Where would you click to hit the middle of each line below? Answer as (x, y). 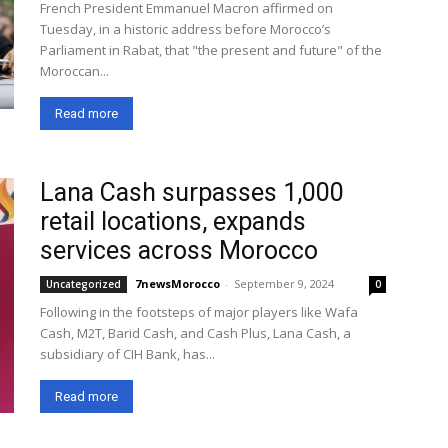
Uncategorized (83, 284)
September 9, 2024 (284, 283)
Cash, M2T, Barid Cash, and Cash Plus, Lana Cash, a (195, 333)
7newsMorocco (177, 283)
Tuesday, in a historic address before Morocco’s (185, 29)
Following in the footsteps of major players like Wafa (199, 312)
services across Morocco (179, 250)
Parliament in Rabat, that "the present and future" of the (211, 50)
